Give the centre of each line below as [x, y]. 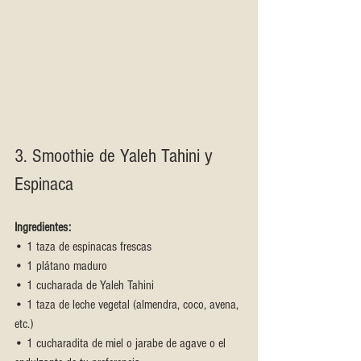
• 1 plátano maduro [61, 266]
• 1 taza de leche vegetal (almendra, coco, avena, [128, 305]
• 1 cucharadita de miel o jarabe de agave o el [122, 344]
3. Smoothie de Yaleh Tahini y [116, 156]
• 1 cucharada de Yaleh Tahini [84, 286]
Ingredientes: [43, 228]
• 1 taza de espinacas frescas [83, 247]
